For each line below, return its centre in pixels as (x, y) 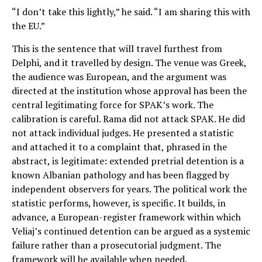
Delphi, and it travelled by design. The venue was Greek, (129, 62)
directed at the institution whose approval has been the (129, 90)
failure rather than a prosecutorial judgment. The (116, 245)
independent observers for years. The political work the (129, 189)
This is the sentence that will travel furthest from (117, 48)
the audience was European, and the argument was (119, 76)
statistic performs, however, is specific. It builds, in (119, 203)
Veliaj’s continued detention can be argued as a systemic (131, 231)
